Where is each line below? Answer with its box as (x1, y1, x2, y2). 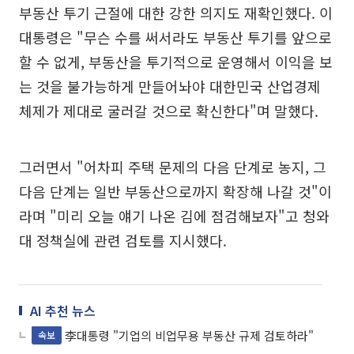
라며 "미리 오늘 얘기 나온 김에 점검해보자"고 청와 (19, 205, 330, 227)
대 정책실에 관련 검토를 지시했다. (19, 230, 227, 251)
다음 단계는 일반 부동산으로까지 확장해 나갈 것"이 (19, 181, 332, 202)
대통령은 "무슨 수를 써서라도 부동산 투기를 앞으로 (19, 27, 332, 48)
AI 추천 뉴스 (30, 301, 96, 321)
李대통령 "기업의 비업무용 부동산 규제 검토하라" (65, 327, 314, 345)
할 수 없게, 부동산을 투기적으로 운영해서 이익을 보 (19, 51, 333, 73)
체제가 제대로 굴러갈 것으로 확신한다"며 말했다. (19, 100, 318, 122)
